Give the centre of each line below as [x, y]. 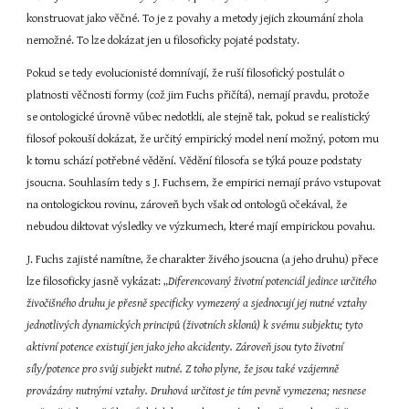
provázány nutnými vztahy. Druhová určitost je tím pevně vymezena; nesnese [197, 391]
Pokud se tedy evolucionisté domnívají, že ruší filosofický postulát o [186, 73]
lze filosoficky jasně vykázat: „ [98, 282]
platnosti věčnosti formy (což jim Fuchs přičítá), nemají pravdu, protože [198, 95]
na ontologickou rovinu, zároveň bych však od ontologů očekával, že [187, 205]
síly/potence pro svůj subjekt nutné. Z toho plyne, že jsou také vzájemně [183, 369]
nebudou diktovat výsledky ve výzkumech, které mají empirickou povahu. [201, 227]
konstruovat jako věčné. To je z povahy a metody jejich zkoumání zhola [195, 19]
